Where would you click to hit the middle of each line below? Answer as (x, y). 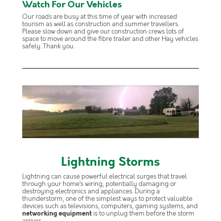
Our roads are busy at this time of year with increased (99, 17)
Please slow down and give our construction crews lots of (103, 32)
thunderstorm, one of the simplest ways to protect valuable (107, 199)
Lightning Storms (110, 163)
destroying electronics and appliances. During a (91, 191)
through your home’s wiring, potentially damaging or (99, 184)
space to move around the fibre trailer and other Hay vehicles (110, 39)
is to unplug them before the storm (143, 214)
